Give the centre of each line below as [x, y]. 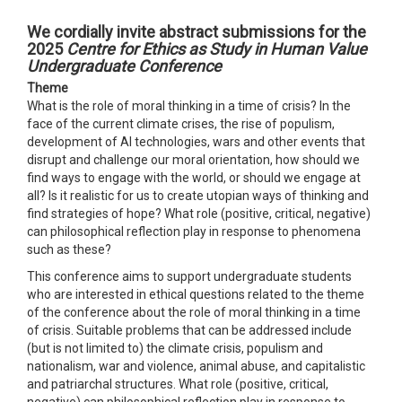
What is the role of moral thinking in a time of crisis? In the [189, 105]
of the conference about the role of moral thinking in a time [194, 312]
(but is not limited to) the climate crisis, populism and [175, 348]
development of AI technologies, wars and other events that [196, 141]
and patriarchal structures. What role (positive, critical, [178, 384]
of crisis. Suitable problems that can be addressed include [189, 330]
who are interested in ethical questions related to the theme [196, 294]
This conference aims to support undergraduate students [189, 276]
